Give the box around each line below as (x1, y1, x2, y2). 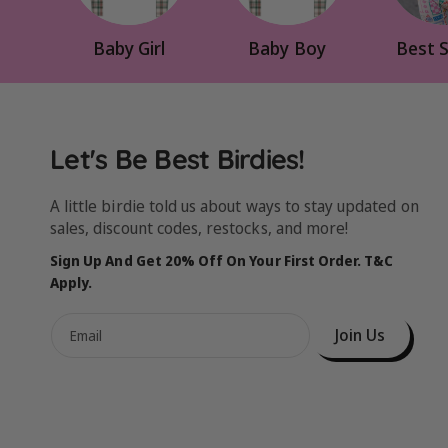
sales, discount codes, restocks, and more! (50, 216, 349, 239)
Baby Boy (248, 35, 326, 60)
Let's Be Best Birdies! (50, 141, 305, 176)
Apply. (50, 272, 93, 292)
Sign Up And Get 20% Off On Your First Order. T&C (50, 250, 394, 270)
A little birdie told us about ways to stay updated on (50, 194, 419, 217)
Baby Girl (92, 35, 166, 60)
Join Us (335, 323, 385, 346)
